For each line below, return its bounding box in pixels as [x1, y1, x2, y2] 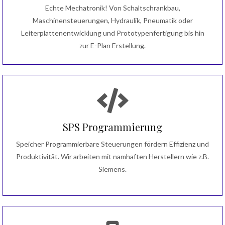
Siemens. [98, 164, 127, 173]
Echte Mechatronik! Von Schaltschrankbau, [45, 3, 180, 12]
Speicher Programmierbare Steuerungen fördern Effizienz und [16, 139, 209, 148]
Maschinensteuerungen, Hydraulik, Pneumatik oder [32, 16, 193, 25]
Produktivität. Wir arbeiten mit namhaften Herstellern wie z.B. [16, 152, 209, 161]
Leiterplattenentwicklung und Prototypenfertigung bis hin [21, 28, 204, 37]
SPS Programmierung [63, 120, 162, 134]
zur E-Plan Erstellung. [79, 41, 146, 50]
